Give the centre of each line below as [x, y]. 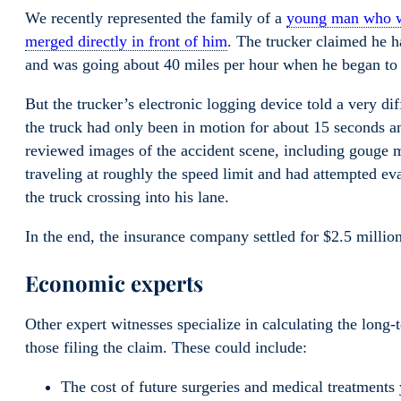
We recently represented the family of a [156, 17]
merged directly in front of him [126, 41]
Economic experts [114, 282]
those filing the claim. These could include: [166, 347]
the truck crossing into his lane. [127, 196]
